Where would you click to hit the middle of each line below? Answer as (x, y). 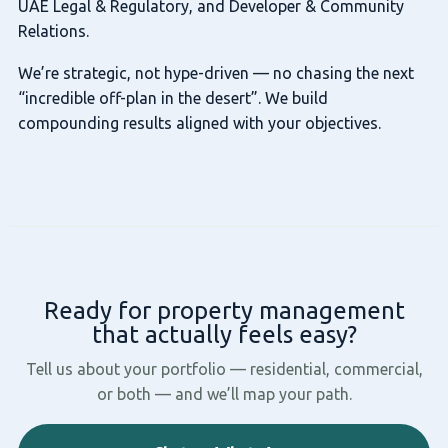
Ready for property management (224, 311)
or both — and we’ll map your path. (224, 393)
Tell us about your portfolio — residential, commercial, (224, 368)
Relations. (53, 30)
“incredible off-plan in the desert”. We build (172, 98)
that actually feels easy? (224, 335)
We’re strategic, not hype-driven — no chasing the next (215, 73)
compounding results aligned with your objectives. (199, 123)
